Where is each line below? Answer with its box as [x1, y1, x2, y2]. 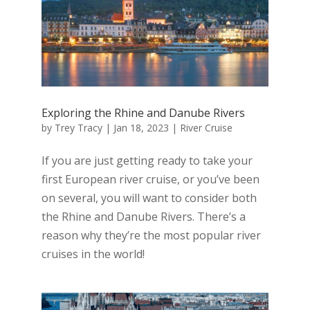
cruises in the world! [41, 246, 145, 262]
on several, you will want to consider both [41, 190, 257, 206]
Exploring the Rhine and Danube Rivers [41, 104, 245, 120]
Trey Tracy [54, 120, 102, 134]
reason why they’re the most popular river [41, 227, 261, 243]
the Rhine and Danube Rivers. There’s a [41, 208, 246, 224]
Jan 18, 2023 [113, 120, 169, 134]
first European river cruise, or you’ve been [41, 171, 259, 187]
